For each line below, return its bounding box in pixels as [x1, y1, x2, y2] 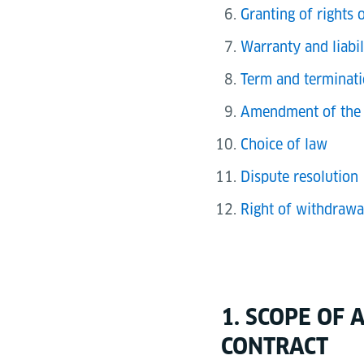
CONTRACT [221, 332, 328, 360]
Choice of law [240, 135, 327, 154]
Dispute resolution [240, 167, 358, 187]
